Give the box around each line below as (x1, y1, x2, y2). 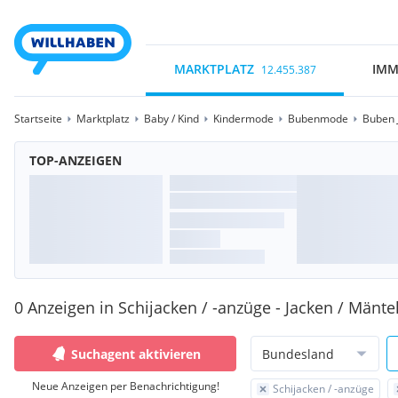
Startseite (14, 111, 62, 126)
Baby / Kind (144, 111, 199, 126)
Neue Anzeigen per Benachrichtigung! (31, 378, 219, 394)
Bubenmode (288, 111, 348, 126)
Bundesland (262, 345, 334, 362)
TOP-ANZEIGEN (29, 152, 122, 169)
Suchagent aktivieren (71, 345, 201, 362)
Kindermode (213, 111, 274, 126)
